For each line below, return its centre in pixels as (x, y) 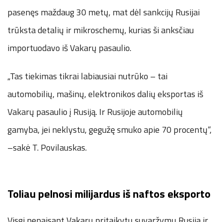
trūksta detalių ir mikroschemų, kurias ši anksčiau (101, 30)
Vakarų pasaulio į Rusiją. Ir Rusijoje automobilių (95, 111)
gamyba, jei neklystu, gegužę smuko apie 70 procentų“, (110, 129)
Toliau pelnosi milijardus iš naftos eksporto (109, 194)
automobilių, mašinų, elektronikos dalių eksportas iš (105, 94)
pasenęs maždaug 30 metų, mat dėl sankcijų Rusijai (104, 12)
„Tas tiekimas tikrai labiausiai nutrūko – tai (87, 76)
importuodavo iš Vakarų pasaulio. (69, 48)
